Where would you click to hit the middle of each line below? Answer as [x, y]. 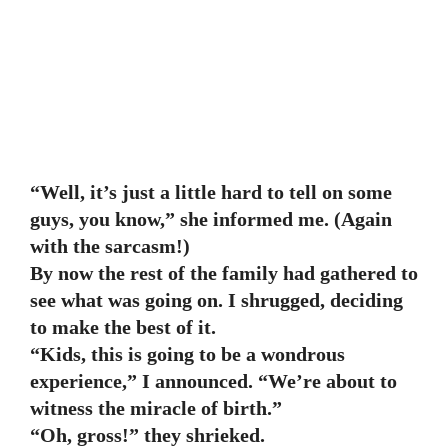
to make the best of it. [123, 327]
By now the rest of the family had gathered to [224, 273]
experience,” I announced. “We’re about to [213, 381]
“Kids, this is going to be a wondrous [187, 354]
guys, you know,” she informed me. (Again [211, 219]
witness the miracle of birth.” [156, 408]
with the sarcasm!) [110, 246]
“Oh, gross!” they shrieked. [147, 435]
